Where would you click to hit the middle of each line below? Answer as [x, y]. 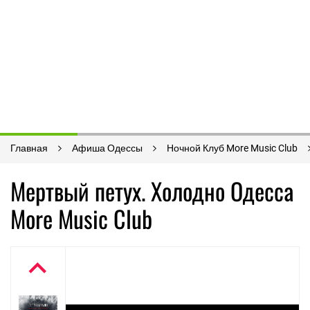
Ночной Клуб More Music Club [232, 148]
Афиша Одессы [107, 148]
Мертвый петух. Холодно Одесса [152, 191]
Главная [29, 148]
